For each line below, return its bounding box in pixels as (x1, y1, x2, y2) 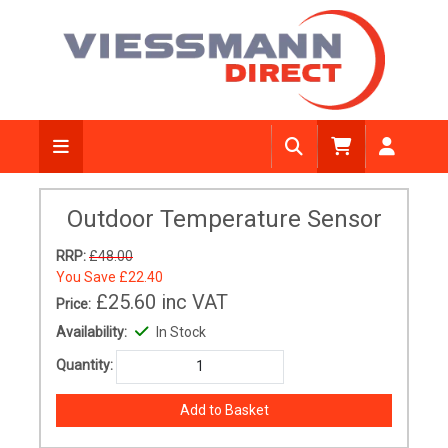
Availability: (56, 324, 127, 340)
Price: (56, 296, 91, 312)
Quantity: (56, 357, 113, 374)
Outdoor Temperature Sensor (66, 205, 382, 233)
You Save (56, 269, 119, 285)
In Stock (156, 324, 206, 340)
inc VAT (161, 290, 228, 314)
